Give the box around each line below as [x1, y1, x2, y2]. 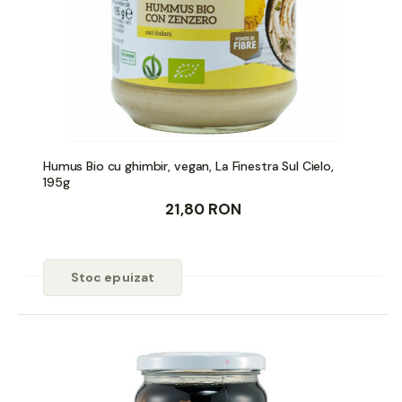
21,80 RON [165, 198, 241, 219]
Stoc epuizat [70, 268, 155, 285]
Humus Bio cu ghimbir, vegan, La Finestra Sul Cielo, [43, 157, 334, 174]
